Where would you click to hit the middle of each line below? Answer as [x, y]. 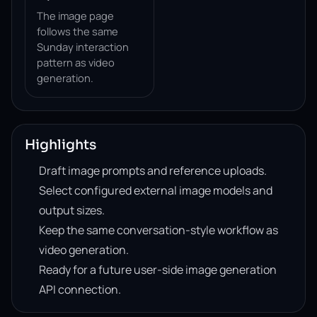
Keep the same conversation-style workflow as [158, 230]
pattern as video [76, 62]
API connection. [80, 289]
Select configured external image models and [156, 190]
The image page [75, 16]
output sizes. [72, 210]
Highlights [60, 145]
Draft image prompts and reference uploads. [153, 171]
